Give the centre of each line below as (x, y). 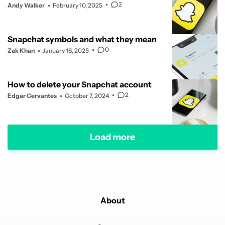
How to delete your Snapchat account (80, 85)
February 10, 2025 (78, 6)
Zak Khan (21, 51)
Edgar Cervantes (32, 96)
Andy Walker (26, 6)
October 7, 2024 (87, 96)
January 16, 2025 (66, 51)
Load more (113, 137)
